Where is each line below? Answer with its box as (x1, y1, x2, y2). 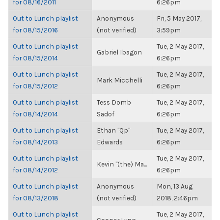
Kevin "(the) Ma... (97, 160, 147, 168)
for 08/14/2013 (13, 138, 58, 146)
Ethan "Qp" (97, 126, 130, 134)
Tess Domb (97, 98, 131, 106)
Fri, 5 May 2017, (157, 14, 201, 22)
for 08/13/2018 (13, 194, 58, 202)
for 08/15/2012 (13, 82, 58, 90)
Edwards (97, 138, 123, 146)
